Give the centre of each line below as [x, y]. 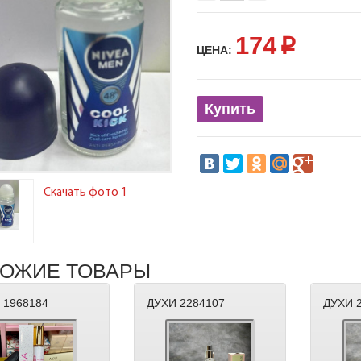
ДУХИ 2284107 [185, 303]
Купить [230, 109]
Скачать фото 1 [85, 193]
